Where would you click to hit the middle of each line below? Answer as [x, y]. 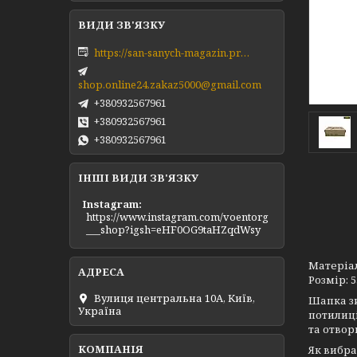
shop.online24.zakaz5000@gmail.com [170, 85]
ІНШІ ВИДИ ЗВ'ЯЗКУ [138, 178]
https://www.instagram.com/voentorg [177, 216]
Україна [100, 310]
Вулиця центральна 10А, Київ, [175, 298]
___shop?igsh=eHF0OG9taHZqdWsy [173, 229]
